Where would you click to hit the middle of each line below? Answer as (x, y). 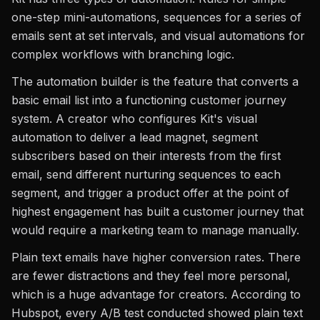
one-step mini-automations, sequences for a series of (156, 17)
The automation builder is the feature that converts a (155, 81)
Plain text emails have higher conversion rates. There (156, 257)
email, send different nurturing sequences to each (146, 174)
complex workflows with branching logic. (123, 54)
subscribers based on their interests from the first (146, 156)
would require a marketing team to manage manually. (155, 230)
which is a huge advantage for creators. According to (156, 294)
